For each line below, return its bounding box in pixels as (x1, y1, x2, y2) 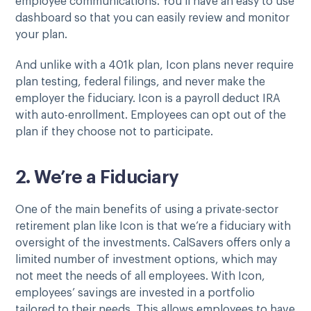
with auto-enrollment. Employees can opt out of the (15, 109, 286, 121)
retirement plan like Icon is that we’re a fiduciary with (15, 220, 291, 232)
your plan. (15, 28, 70, 40)
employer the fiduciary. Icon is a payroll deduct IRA (15, 92, 280, 104)
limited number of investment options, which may (15, 253, 277, 265)
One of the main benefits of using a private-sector (15, 203, 278, 215)
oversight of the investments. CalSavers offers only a (15, 237, 290, 249)
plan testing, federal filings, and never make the (15, 76, 265, 87)
